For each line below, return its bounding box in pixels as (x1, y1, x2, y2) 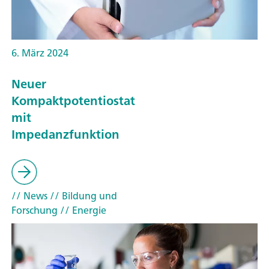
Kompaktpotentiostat (11, 90, 135, 112)
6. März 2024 (11, 44, 68, 61)
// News (11, 187, 47, 204)
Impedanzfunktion (11, 124, 119, 145)
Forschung (11, 201, 58, 219)
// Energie (58, 201, 106, 219)
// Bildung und (47, 187, 117, 204)
